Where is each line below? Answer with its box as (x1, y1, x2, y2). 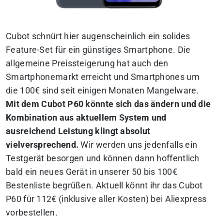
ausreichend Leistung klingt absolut (6, 126, 151, 137)
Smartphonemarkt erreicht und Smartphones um (6, 72, 200, 82)
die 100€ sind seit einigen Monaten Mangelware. (6, 86, 199, 96)
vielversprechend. (6, 140, 79, 150)
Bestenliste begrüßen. (6, 181, 96, 191)
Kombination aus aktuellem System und (6, 113, 167, 123)
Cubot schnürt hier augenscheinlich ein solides (6, 31, 190, 42)
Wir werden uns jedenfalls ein (78, 140, 198, 150)
